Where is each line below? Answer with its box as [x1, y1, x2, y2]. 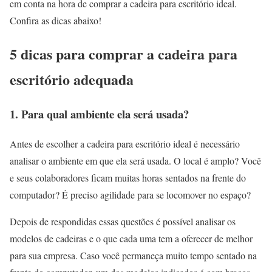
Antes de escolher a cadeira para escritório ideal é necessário [10, 137, 240, 150]
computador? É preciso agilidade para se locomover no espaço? [10, 188, 254, 201]
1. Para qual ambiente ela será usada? [10, 106, 189, 123]
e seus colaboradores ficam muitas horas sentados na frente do [10, 171, 246, 184]
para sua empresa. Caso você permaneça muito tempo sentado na [10, 248, 257, 262]
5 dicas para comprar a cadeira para [10, 43, 237, 65]
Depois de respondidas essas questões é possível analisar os [10, 214, 236, 228]
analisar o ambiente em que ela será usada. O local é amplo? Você [10, 154, 261, 167]
